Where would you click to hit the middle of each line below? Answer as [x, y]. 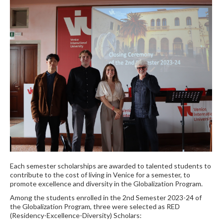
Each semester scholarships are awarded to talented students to [111, 166]
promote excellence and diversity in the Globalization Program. [106, 184]
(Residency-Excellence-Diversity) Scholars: [76, 216]
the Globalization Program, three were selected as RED [95, 207]
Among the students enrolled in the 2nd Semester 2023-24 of [106, 198]
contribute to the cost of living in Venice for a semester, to [100, 175]
